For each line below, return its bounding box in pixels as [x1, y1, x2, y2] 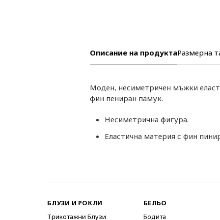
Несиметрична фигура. [105, 114, 189, 124]
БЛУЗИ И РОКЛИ [47, 198, 103, 207]
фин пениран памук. [90, 93, 163, 103]
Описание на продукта [90, 48, 177, 57]
